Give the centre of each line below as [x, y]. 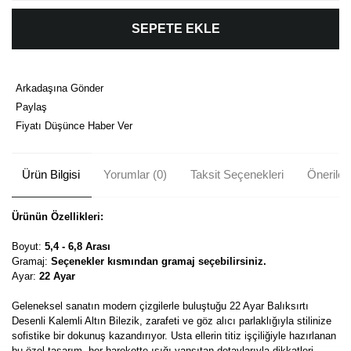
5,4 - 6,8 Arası [78, 246]
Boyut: [28, 246]
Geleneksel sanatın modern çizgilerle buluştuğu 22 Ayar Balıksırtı [160, 306]
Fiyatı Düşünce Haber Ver [74, 125]
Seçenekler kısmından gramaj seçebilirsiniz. [159, 261]
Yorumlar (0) [135, 174]
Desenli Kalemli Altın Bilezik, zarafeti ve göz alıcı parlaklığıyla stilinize [172, 320]
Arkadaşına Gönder [60, 88]
